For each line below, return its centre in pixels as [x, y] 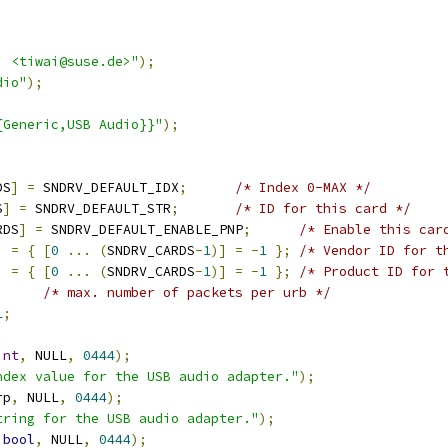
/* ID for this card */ [323, 208]
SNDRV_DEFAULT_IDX [107, 187]
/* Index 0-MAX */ [303, 187]
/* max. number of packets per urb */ [187, 292]
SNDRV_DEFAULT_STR [99, 208]
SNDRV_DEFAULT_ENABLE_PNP [143, 229]
